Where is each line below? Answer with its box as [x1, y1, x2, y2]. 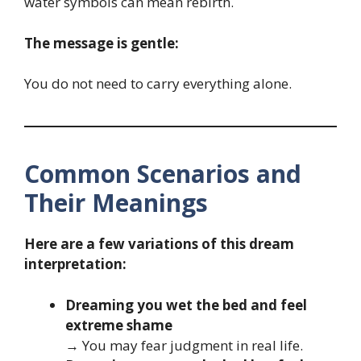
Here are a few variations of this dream [24, 234, 294, 254]
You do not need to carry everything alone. [24, 74, 292, 93]
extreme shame [65, 315, 172, 334]
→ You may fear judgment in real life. [65, 335, 303, 355]
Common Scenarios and [24, 157, 301, 191]
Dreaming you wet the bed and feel [65, 295, 307, 314]
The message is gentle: [24, 33, 179, 52]
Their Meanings [24, 186, 208, 220]
